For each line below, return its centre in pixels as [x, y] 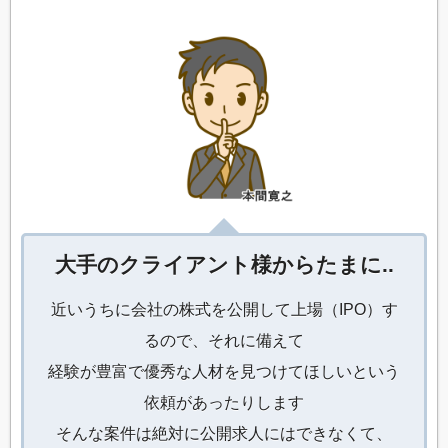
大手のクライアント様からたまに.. [224, 264]
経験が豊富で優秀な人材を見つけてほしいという [224, 371]
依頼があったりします [224, 402]
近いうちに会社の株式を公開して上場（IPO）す [224, 309]
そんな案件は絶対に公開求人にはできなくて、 [224, 433]
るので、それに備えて [224, 340]
